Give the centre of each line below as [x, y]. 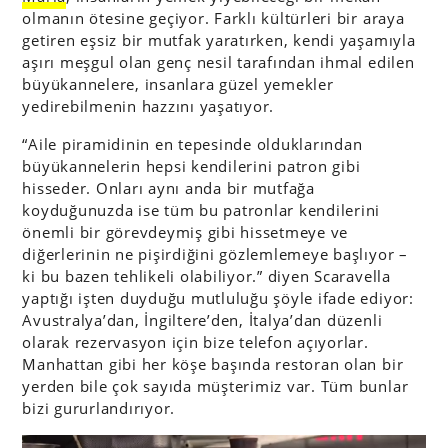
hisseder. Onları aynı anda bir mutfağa [168, 188]
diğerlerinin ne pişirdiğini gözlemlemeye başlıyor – [215, 254]
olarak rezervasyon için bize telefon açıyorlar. [195, 342]
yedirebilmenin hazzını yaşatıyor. [148, 106]
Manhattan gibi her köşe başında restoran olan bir [213, 364]
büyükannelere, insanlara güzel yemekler [178, 84]
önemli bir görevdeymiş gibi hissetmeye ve [185, 232]
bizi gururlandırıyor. [99, 408]
